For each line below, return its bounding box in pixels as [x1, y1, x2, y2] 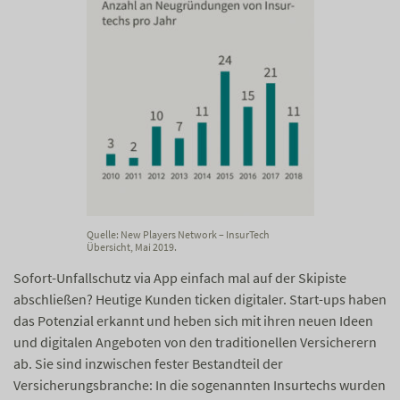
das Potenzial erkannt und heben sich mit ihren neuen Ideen [13, 312, 373, 330]
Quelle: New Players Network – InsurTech [86, 228, 270, 242]
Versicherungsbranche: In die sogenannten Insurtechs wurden [13, 376, 386, 395]
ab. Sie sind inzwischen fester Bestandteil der [13, 354, 283, 373]
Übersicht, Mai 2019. [86, 240, 177, 254]
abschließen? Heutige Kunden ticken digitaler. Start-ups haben [13, 290, 387, 309]
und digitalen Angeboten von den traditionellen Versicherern [13, 333, 377, 352]
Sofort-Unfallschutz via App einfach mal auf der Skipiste [13, 269, 346, 287]
